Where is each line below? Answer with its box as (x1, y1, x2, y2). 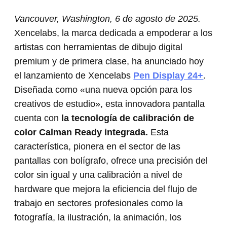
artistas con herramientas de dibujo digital (14, 42, 183, 52)
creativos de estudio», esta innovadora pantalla (14, 99, 205, 109)
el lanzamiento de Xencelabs (14, 70, 134, 81)
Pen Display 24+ (133, 70, 204, 81)
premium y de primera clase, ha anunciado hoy (14, 56, 204, 66)
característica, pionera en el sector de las (14, 141, 181, 152)
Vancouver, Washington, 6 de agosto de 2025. (14, 14, 201, 24)
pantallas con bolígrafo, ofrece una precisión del (14, 156, 208, 166)
